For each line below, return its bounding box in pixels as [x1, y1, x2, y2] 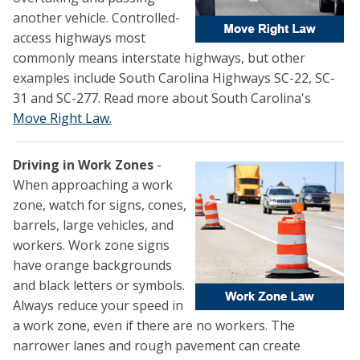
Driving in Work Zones [13, 156, 153, 174]
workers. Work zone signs [13, 236, 170, 255]
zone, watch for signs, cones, [13, 196, 186, 215]
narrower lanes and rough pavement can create [13, 337, 301, 355]
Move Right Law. [13, 109, 112, 128]
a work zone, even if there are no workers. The [13, 317, 295, 335]
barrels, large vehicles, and [13, 216, 174, 235]
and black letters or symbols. [13, 276, 185, 295]
